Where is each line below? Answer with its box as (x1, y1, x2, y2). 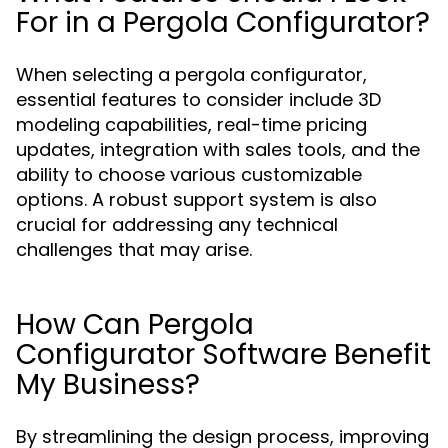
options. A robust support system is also (16, 187, 377, 212)
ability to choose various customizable (16, 162, 362, 187)
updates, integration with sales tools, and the (16, 137, 420, 162)
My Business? (16, 365, 200, 404)
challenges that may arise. (16, 237, 252, 262)
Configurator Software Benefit (16, 335, 431, 374)
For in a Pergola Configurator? (16, 3, 430, 42)
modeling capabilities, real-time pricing (16, 112, 367, 137)
